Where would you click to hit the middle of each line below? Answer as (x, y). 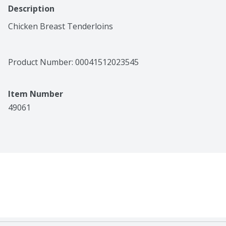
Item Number (36, 94)
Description (31, 9)
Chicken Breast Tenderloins (61, 26)
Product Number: (42, 62)
